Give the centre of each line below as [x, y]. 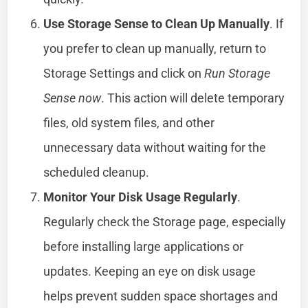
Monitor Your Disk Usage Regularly [141, 197]
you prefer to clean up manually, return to [155, 48]
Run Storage [238, 73]
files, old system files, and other [129, 122]
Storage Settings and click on [124, 73]
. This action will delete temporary [193, 98]
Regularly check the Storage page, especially [165, 221]
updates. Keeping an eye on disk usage [150, 271]
